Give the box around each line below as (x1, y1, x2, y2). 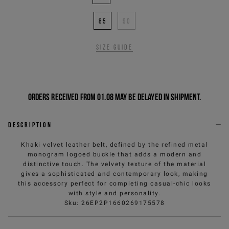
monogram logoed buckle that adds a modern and (27, 150, 202, 158)
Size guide (96, 43, 133, 51)
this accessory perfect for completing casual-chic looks (18, 179, 211, 187)
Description (8, 120, 52, 129)
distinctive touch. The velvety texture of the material (23, 160, 206, 168)
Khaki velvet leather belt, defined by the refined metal (21, 141, 208, 148)
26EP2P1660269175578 (81, 199, 165, 207)
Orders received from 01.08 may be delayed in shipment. (28, 91, 201, 102)
